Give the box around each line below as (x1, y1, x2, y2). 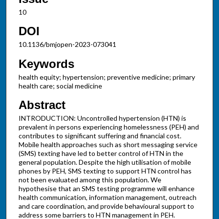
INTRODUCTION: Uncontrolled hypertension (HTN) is (18, 114, 186, 123)
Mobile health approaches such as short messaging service (18, 140, 197, 149)
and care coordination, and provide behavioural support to (18, 202, 194, 211)
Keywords (18, 57, 74, 70)
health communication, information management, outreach (18, 193, 197, 202)
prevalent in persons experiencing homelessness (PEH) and (18, 123, 199, 131)
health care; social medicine (18, 81, 102, 90)
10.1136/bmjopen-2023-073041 (18, 40, 116, 49)
